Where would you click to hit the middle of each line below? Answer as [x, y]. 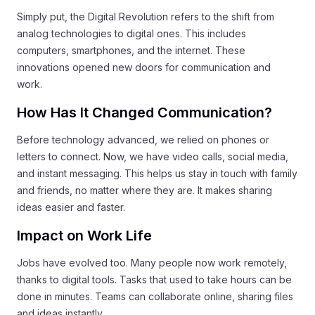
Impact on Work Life [84, 236]
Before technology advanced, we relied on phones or [143, 140]
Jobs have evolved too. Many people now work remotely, [152, 263]
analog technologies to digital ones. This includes [131, 33]
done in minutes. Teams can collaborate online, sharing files [155, 296]
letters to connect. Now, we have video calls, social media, [153, 156]
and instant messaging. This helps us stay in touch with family [157, 173]
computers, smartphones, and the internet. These [131, 50]
